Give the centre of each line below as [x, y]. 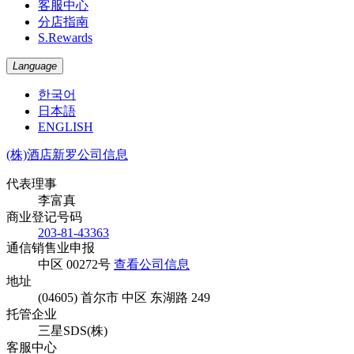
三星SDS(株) [73, 330]
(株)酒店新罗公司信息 [67, 154]
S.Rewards [65, 37]
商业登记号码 [44, 217]
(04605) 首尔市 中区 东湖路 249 [124, 297]
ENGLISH [66, 126]
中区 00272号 [76, 264]
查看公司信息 [152, 264]
